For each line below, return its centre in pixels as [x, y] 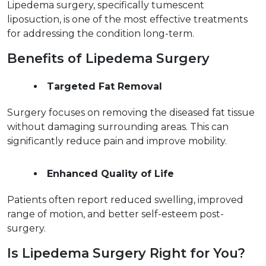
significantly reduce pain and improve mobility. [119, 141]
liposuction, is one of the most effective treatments [127, 20]
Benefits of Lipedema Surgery [112, 58]
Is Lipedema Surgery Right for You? [130, 253]
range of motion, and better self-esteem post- [115, 214]
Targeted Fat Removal [104, 87]
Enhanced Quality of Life [110, 174]
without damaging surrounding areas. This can [118, 127]
